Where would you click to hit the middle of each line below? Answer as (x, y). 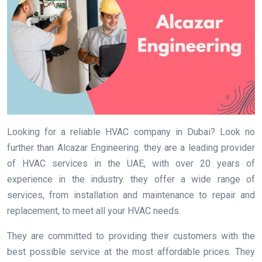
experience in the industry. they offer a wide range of (131, 180)
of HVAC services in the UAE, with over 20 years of (131, 164)
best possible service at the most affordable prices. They (131, 252)
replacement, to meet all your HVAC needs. (94, 211)
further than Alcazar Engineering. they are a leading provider (131, 148)
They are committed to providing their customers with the (131, 236)
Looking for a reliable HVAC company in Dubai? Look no (131, 132)
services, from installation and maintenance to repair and (131, 195)
